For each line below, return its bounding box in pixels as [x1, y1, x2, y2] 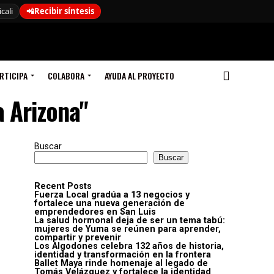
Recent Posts [34, 181, 92, 191]
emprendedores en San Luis [34, 207, 156, 217]
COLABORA [47, 69, 84, 82]
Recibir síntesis [34, 6, 94, 17]
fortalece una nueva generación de [34, 198, 185, 209]
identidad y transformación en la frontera [34, 250, 211, 260]
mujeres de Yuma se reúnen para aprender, [34, 224, 221, 234]
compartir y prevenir [34, 232, 121, 243]
